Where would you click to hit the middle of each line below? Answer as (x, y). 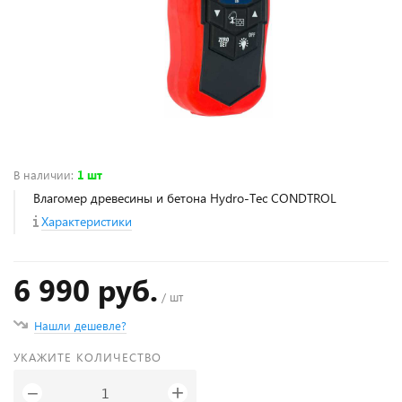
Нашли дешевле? (80, 325)
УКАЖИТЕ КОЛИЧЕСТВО (87, 356)
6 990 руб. (86, 289)
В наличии (42, 174)
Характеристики (87, 221)
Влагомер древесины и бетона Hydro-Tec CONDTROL (185, 197)
